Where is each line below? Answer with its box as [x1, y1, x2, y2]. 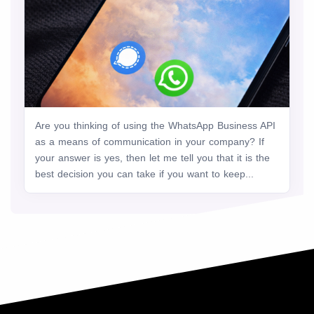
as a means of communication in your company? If [35, 136, 264, 148]
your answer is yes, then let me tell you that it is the [35, 152, 270, 164]
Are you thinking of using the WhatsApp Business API [35, 120, 275, 132]
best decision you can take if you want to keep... [35, 168, 254, 180]
